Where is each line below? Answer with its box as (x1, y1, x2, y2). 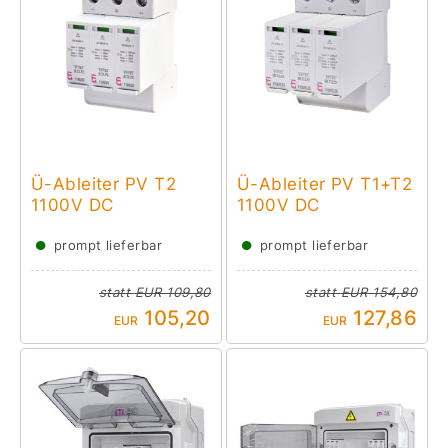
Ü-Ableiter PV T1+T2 (237, 173, 413, 195)
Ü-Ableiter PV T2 (31, 173, 176, 195)
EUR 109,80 (134, 284, 211, 301)
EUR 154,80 (340, 284, 417, 301)
